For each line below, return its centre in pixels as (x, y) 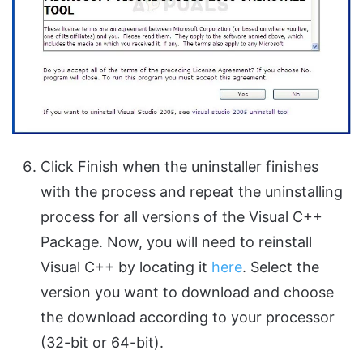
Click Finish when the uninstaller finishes (179, 166)
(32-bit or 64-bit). (102, 342)
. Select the (281, 267)
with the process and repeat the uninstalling (192, 191)
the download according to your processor (188, 317)
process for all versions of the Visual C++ (181, 216)
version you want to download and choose (187, 292)
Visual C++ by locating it (126, 267)
